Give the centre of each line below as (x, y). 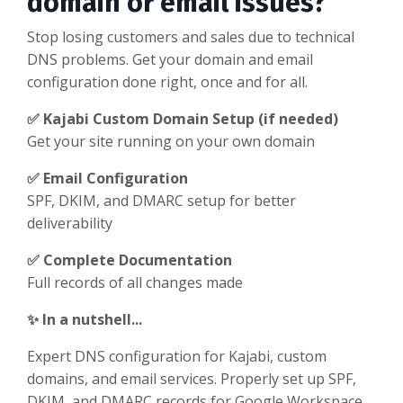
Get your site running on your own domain (171, 141)
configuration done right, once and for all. (167, 82)
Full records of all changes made (135, 282)
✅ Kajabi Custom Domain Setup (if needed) (183, 119)
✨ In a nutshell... (85, 319)
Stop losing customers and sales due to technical (191, 37)
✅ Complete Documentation (130, 260)
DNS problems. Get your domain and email (170, 59)
